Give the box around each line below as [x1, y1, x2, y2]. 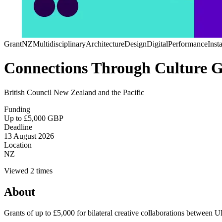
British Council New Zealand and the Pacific [4, 88, 144, 97]
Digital [147, 40, 168, 48]
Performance [168, 40, 208, 48]
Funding [4, 105, 30, 113]
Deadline [4, 122, 32, 131]
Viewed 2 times [4, 166, 53, 175]
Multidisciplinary [33, 40, 86, 48]
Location [4, 140, 32, 149]
